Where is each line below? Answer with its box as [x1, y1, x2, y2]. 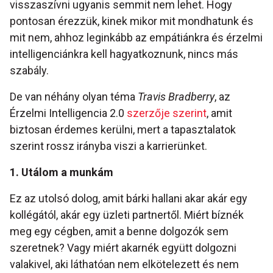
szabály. [10, 64, 49, 77]
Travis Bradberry [138, 90, 214, 104]
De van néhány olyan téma [10, 90, 138, 104]
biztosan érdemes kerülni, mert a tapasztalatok [10, 123, 236, 136]
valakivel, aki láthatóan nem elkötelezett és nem [10, 258, 239, 271]
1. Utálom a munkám [10, 166, 113, 179]
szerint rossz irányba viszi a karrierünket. [10, 140, 207, 153]
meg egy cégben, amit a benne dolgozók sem [10, 225, 229, 238]
